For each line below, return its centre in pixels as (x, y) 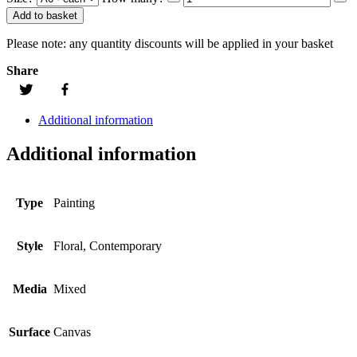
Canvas (72, 332)
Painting (74, 203)
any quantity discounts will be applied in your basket (200, 44)
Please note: (36, 44)
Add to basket (45, 16)
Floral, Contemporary (108, 246)
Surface (29, 332)
